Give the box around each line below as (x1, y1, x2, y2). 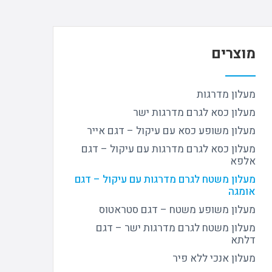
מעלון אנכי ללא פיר (172, 251, 256, 266)
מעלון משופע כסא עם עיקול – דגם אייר (87, 123, 256, 138)
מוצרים (211, 43, 256, 64)
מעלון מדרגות (197, 87, 256, 102)
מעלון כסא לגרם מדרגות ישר (133, 105, 256, 120)
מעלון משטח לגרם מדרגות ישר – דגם (96, 220, 256, 236)
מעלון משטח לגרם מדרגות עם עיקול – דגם (75, 172, 256, 187)
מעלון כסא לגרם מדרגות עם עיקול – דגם (81, 141, 256, 157)
